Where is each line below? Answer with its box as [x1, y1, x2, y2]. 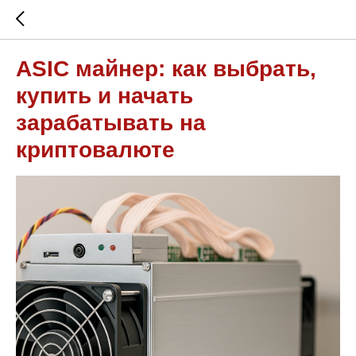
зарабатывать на [16, 110, 206, 135]
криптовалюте [16, 137, 175, 162]
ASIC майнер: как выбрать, [16, 56, 316, 81]
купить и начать [16, 83, 193, 108]
